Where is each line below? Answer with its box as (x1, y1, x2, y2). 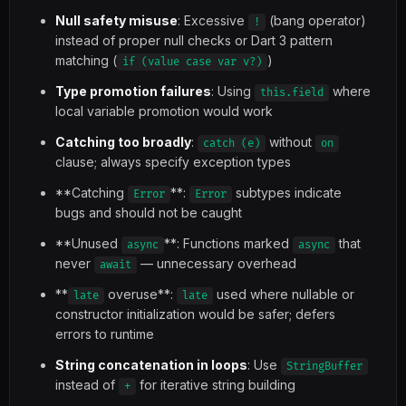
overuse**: (104, 286, 177, 302)
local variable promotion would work (55, 103, 273, 119)
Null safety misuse (55, 13, 178, 28)
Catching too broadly (55, 134, 191, 150)
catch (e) (203, 137, 260, 150)
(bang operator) (266, 13, 366, 28)
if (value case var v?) (122, 55, 262, 69)
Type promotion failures (55, 83, 211, 99)
